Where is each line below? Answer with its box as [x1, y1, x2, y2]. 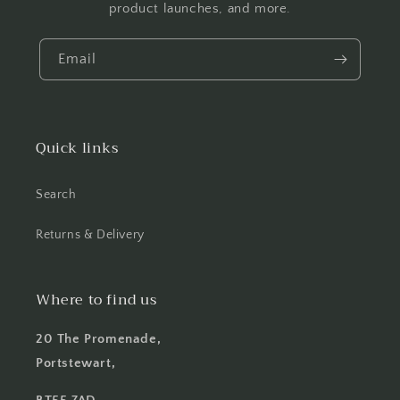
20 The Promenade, [36, 331, 162, 346]
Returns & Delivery [36, 228, 145, 242]
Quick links [36, 136, 119, 161]
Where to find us [36, 287, 157, 312]
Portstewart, [36, 355, 116, 371]
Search [36, 187, 77, 202]
